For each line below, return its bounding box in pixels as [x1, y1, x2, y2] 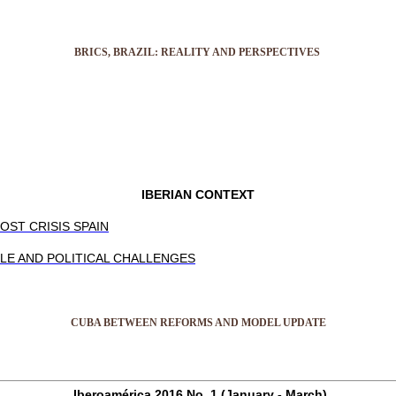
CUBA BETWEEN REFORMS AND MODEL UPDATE [70, 316, 326, 329]
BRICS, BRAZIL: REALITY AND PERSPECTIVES [73, 45, 323, 58]
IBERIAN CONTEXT [141, 187, 255, 202]
